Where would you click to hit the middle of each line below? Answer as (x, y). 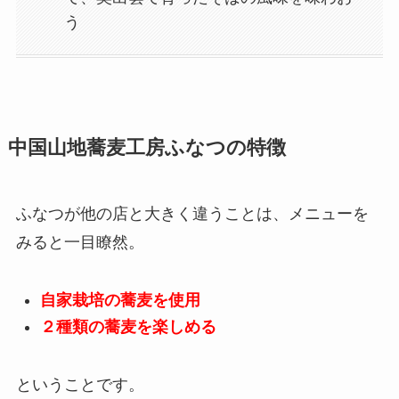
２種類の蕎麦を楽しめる (128, 327)
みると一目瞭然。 (80, 242)
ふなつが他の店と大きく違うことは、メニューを (192, 213)
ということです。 (80, 385)
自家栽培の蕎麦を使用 (120, 300)
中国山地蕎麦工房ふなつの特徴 (147, 147)
